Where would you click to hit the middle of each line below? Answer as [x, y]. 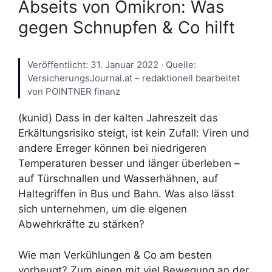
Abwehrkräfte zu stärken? [81, 224]
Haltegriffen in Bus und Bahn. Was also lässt [126, 194]
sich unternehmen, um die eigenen [103, 209]
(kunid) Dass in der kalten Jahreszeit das [118, 118]
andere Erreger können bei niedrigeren [112, 148]
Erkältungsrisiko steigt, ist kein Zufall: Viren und [134, 133]
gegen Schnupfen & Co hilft [127, 28]
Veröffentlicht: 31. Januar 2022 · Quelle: [112, 65]
